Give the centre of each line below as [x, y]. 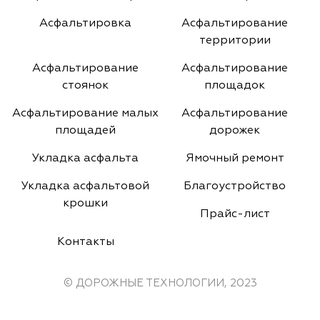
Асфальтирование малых [85, 114]
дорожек [235, 131]
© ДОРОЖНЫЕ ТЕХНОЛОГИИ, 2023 [160, 284]
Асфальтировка [85, 24]
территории [235, 41]
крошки [85, 204]
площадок [235, 86]
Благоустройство [235, 187]
